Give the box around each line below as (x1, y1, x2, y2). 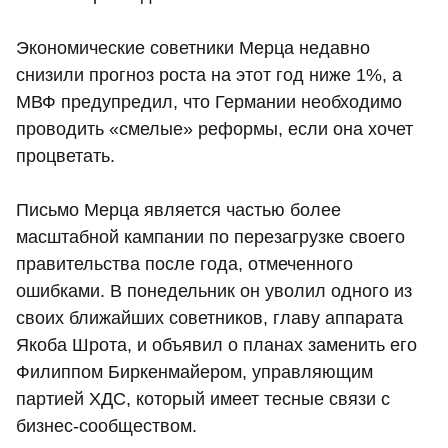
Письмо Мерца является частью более (16, 199, 341, 220)
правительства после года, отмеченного (16, 253, 353, 274)
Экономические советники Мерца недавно (16, 37, 370, 58)
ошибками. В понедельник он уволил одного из (16, 280, 412, 301)
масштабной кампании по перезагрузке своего (16, 226, 405, 247)
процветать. (16, 145, 115, 166)
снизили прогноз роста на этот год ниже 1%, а (16, 64, 402, 85)
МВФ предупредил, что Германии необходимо (16, 91, 402, 112)
